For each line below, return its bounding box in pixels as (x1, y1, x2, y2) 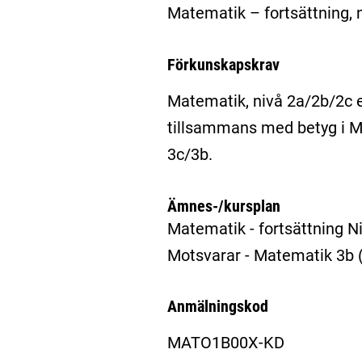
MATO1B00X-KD (166, 333, 284, 353)
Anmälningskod (166, 297, 268, 317)
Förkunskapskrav (166, 54, 280, 74)
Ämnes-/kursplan (166, 196, 280, 216)
